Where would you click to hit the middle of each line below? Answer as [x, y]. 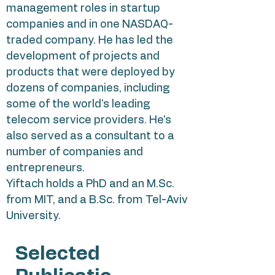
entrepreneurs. [45, 168]
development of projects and [83, 56]
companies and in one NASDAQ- [90, 25]
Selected [58, 254]
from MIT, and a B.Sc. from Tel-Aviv [97, 200]
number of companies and [75, 152]
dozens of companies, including [88, 88]
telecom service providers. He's [89, 120]
